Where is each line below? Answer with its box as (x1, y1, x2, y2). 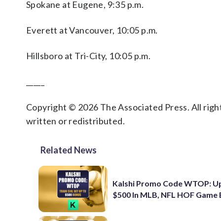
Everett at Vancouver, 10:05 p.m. (26, 25, 158, 36)
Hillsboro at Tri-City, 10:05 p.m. (26, 50, 151, 61)
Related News (40, 145, 97, 155)
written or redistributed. (26, 115, 125, 126)
